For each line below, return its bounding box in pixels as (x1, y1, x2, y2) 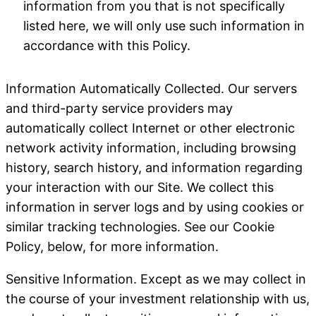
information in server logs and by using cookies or (6, 200, 304, 214)
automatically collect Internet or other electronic (6, 121, 295, 135)
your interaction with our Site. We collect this (6, 180, 274, 195)
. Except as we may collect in (133, 272, 306, 286)
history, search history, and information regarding (6, 160, 303, 175)
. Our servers (221, 81, 297, 96)
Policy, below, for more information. (6, 239, 219, 254)
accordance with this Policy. (23, 38, 190, 53)
